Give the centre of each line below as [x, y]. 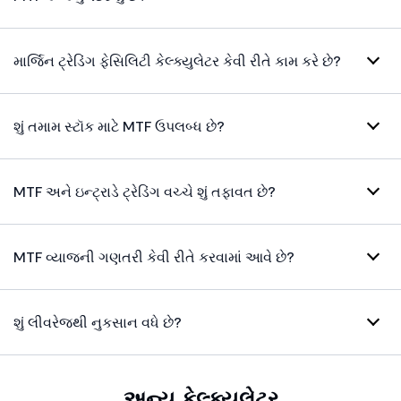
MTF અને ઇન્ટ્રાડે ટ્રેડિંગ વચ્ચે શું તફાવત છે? [145, 192]
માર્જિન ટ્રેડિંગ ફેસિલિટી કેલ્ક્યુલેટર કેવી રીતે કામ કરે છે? [177, 61]
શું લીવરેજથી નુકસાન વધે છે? [98, 323]
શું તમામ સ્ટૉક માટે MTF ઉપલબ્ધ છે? [119, 127]
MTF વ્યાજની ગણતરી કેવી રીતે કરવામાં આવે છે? [154, 257]
